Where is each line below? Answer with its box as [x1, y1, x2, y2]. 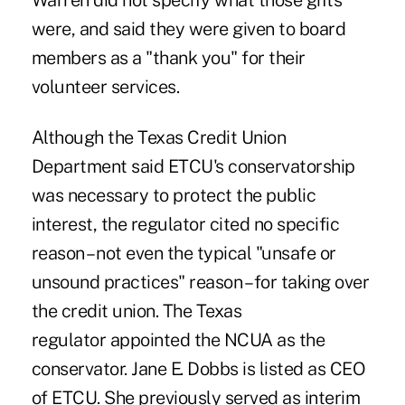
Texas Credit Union [137, 127, 287, 149]
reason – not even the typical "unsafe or [31, 242, 336, 265]
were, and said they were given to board [31, 18, 346, 41]
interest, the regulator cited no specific [31, 213, 340, 236]
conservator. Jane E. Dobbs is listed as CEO [31, 358, 366, 381]
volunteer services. [31, 76, 180, 99]
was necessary [31, 184, 149, 207]
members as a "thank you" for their [31, 47, 306, 70]
